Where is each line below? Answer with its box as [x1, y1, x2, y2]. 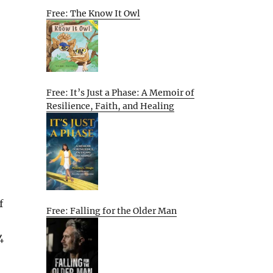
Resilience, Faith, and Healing [46, 100, 174, 112]
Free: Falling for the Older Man [46, 205, 177, 216]
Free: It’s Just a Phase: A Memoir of [46, 87, 194, 98]
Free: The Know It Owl [46, 8, 140, 19]
